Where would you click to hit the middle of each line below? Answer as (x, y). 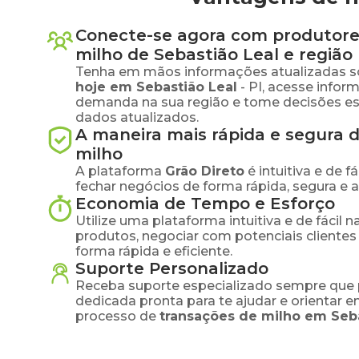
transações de (210, 316)
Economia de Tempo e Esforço (205, 204)
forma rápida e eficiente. (154, 251)
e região (316, 54)
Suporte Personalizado (172, 268)
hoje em (106, 87)
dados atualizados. (137, 117)
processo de (116, 316)
